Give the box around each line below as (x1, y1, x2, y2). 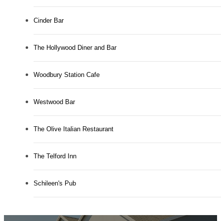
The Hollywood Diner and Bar (34, 44, 116, 52)
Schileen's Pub (34, 180, 76, 187)
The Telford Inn (34, 152, 76, 160)
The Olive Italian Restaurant (34, 125, 113, 133)
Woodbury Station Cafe (34, 71, 100, 79)
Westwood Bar (34, 98, 75, 106)
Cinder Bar (34, 17, 64, 25)
